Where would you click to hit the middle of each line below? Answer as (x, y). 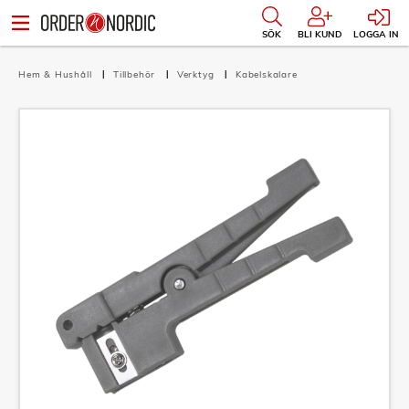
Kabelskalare (267, 74)
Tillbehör (136, 74)
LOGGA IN (376, 34)
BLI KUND (320, 34)
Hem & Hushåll (57, 74)
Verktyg (197, 74)
